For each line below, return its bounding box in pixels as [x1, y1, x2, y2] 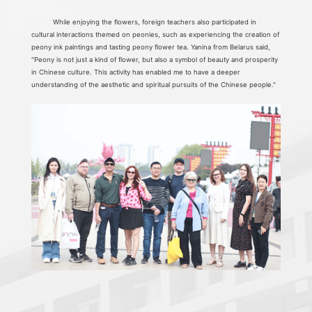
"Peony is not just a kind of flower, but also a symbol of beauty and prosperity [31, 56, 279, 64]
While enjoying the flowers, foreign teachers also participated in [45, 18, 257, 26]
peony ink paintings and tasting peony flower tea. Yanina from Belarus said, [31, 43, 271, 52]
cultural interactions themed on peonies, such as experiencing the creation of [31, 31, 280, 39]
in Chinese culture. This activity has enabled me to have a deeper [31, 68, 241, 77]
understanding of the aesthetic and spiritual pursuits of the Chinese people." [31, 81, 276, 89]
